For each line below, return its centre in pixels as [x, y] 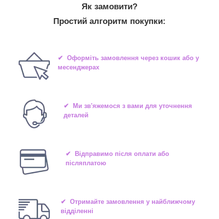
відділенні [77, 211]
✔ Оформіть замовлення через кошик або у [129, 58]
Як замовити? [109, 6]
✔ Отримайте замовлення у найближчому [128, 202]
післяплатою [86, 163]
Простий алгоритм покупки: [109, 21]
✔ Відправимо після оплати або [117, 154]
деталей [76, 115]
